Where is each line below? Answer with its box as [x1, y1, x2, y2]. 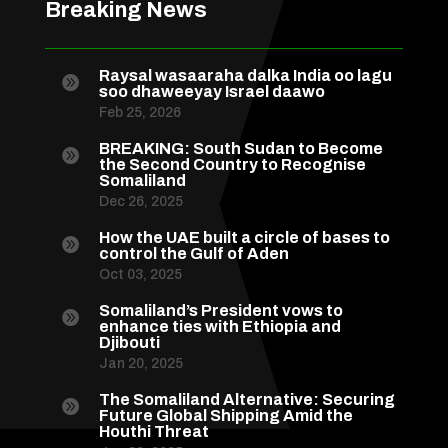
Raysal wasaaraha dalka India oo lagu [98, 67, 392, 85]
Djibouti [98, 334, 160, 352]
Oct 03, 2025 [98, 267, 182, 283]
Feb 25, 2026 [98, 105, 181, 121]
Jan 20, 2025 [98, 356, 183, 372]
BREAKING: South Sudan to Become [98, 140, 383, 158]
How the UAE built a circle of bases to [98, 229, 390, 247]
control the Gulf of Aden [98, 245, 289, 263]
